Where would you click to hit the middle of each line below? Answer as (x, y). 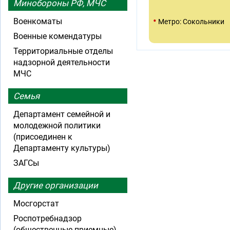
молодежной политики (57, 126)
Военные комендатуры (57, 36)
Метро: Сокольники (190, 22)
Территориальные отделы (63, 51)
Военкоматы (38, 21)
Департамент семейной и (62, 114)
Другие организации (56, 185)
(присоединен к (43, 137)
